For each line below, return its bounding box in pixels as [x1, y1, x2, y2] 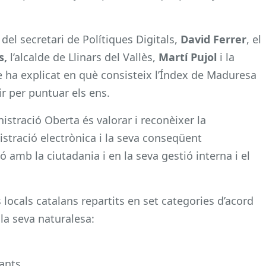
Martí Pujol [159, 49, 217, 64]
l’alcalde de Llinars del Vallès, [10, 49, 159, 64]
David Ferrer [180, 31, 246, 46]
